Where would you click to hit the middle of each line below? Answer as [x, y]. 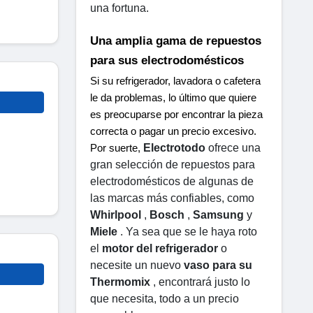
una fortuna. [119, 8]
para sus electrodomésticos [167, 60]
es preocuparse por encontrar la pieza [176, 114]
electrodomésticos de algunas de [172, 181]
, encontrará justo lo [200, 282]
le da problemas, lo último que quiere [173, 97]
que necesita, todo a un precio [165, 298]
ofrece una [233, 147]
